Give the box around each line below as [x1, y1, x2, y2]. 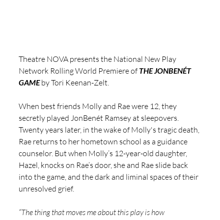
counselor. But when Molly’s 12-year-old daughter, [19, 148, 189, 159]
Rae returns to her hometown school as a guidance [19, 137, 189, 147]
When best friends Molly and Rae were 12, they [19, 101, 178, 111]
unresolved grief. [19, 184, 76, 194]
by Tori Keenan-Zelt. [40, 78, 109, 88]
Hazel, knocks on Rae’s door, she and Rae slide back [19, 160, 190, 170]
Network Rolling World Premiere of [19, 66, 139, 76]
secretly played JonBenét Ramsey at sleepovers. [19, 113, 180, 123]
